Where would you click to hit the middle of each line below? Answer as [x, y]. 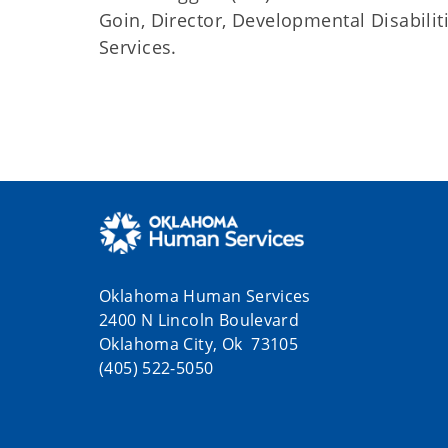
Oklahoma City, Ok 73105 [199, 343]
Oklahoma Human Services [207, 295]
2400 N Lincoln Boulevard [199, 319]
